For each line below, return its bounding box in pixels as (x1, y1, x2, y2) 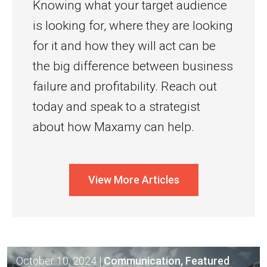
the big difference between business (33, 59, 233, 73)
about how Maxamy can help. (33, 120, 194, 134)
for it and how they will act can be (33, 39, 216, 53)
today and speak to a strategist (33, 100, 200, 114)
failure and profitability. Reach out (33, 79, 217, 94)
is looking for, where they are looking (33, 18, 233, 33)
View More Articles (88, 173, 179, 186)
